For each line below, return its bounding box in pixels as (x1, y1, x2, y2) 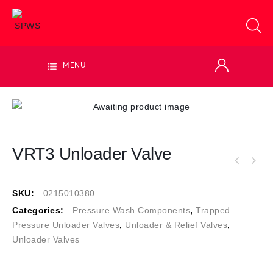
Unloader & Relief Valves (125, 220, 227, 230)
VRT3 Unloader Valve (12, 144, 172, 163)
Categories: (12, 205, 66, 216)
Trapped (196, 205, 230, 216)
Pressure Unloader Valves (12, 220, 119, 230)
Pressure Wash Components (73, 205, 190, 216)
